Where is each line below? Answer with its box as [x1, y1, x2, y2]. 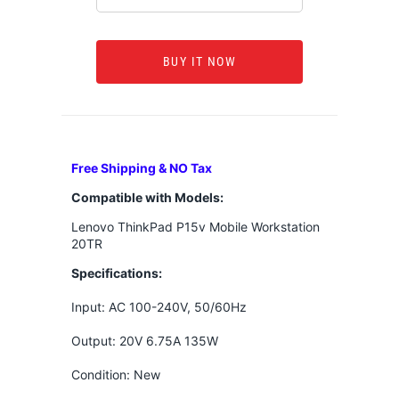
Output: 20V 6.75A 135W [70, 332, 218, 348]
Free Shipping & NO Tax [70, 159, 212, 175]
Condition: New [70, 366, 160, 382]
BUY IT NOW [163, 54, 236, 69]
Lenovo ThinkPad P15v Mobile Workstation [70, 218, 320, 234]
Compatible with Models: [70, 189, 224, 205]
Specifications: [70, 265, 162, 281]
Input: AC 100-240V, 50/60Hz [70, 298, 247, 314]
